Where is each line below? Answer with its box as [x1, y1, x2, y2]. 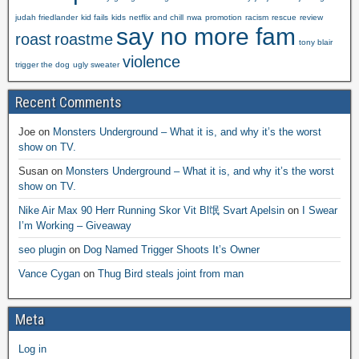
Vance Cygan [18, 267, 80, 280]
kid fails [81, 12, 108, 22]
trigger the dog [15, 59, 70, 69]
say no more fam [116, 22, 296, 50]
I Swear [302, 204, 337, 216]
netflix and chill [129, 12, 184, 22]
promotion [205, 12, 242, 22]
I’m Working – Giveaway [18, 219, 131, 232]
